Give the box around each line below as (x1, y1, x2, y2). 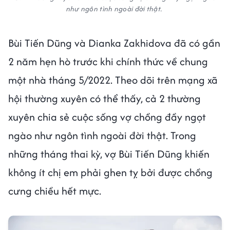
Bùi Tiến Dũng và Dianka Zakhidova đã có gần (8, 35, 220, 50)
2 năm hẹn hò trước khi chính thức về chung (8, 53, 208, 69)
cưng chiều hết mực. (8, 183, 101, 198)
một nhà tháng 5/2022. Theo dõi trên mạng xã (8, 72, 218, 87)
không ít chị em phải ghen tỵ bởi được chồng (8, 164, 213, 180)
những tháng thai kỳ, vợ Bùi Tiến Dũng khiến (8, 146, 209, 161)
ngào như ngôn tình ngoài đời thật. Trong (8, 127, 196, 143)
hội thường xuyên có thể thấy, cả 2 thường (8, 90, 201, 106)
